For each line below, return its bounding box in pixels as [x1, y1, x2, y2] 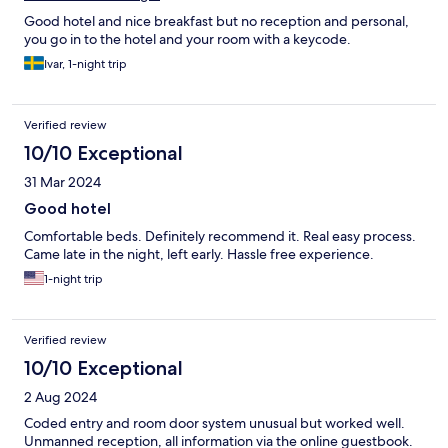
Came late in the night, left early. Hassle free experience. [24, 245, 374, 264]
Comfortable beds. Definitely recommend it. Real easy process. [24, 227, 416, 246]
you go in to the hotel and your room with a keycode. [24, 30, 351, 49]
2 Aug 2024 [24, 388, 97, 407]
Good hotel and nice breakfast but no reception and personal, [24, 12, 409, 31]
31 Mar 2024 [24, 173, 101, 192]
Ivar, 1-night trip [44, 56, 127, 73]
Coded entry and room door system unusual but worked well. [24, 414, 405, 433]
